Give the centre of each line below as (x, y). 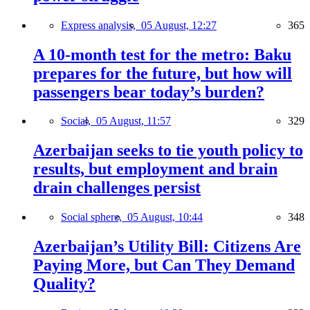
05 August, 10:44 (165, 217)
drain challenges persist (117, 188)
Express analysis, (101, 25)
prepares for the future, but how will (163, 73)
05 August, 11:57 (134, 121)
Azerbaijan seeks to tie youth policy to (168, 151)
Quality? (64, 284)
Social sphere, (94, 217)
